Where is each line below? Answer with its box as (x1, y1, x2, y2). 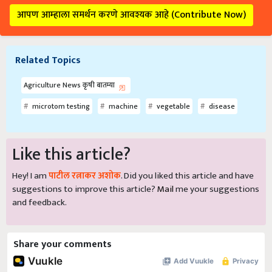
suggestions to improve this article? (12, 182, 157, 197)
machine (107, 100, 138, 113)
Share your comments (13, 236, 112, 253)
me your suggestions (174, 182, 259, 197)
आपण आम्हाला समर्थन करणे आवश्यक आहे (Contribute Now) (17, 7, 246, 24)
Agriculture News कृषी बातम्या (24, 79, 117, 92)
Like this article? (12, 140, 131, 169)
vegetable (155, 100, 190, 113)
